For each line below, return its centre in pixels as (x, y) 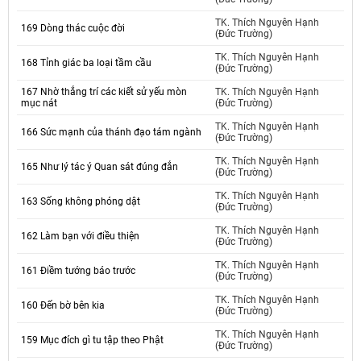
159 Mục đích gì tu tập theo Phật (92, 340)
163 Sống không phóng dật (81, 202)
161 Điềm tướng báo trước (78, 271)
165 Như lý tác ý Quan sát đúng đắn (100, 167)
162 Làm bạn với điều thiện (80, 237)
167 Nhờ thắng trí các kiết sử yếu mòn (104, 92)
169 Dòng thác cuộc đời (73, 29)
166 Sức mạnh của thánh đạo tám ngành (111, 133)
